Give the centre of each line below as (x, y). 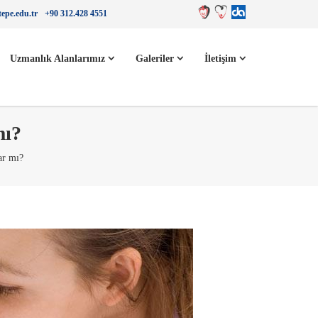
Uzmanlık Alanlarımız (59, 59)
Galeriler (156, 59)
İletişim (222, 59)
